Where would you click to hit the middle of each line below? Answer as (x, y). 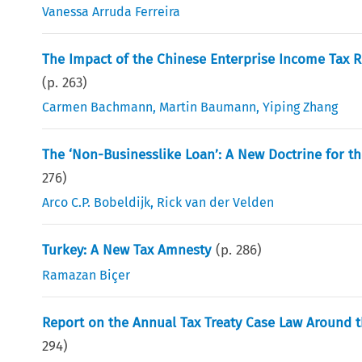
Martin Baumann (208, 107)
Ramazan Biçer (86, 275)
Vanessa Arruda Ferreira (112, 11)
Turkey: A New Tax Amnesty (127, 250)
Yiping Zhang (301, 107)
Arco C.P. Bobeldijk (97, 202)
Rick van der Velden (216, 202)
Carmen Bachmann (98, 107)
